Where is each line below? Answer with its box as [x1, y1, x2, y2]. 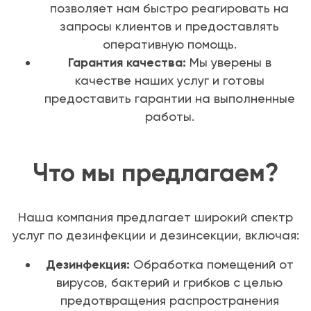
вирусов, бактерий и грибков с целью [56, 275, 283, 290]
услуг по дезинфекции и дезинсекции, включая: [12, 228, 299, 243]
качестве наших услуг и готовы [74, 73, 264, 88]
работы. [144, 109, 194, 124]
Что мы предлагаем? [32, 158, 279, 188]
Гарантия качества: [67, 55, 186, 71]
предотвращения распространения [60, 293, 279, 308]
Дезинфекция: [45, 257, 130, 273]
